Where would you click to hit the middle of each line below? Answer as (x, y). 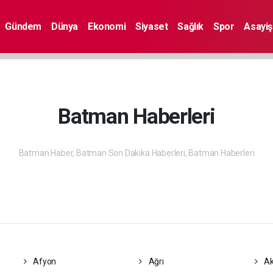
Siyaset (152, 26)
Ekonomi (107, 26)
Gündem (23, 26)
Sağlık (191, 26)
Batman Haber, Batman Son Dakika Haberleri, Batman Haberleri (136, 153)
